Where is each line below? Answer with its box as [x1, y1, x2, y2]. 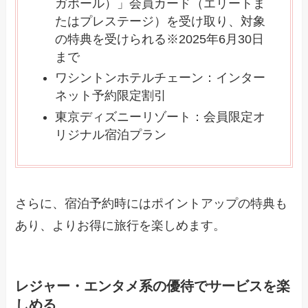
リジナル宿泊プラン [55, 127, 167, 142]
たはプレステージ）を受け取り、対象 [55, 14, 266, 28]
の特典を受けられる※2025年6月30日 [55, 32, 265, 46]
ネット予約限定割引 [55, 89, 167, 103]
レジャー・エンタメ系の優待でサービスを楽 [15, 278, 291, 294]
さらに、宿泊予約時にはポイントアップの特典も [15, 196, 288, 210]
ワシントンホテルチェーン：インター [55, 71, 266, 85]
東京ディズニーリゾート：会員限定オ [55, 109, 266, 124]
